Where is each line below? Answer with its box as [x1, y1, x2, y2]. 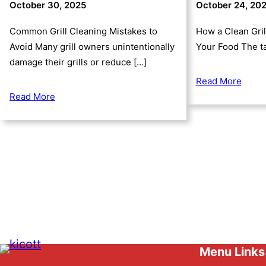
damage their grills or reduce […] [9, 56, 147, 68]
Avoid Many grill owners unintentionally [9, 40, 175, 52]
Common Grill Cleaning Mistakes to [9, 25, 157, 37]
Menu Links [199, 245, 265, 259]
